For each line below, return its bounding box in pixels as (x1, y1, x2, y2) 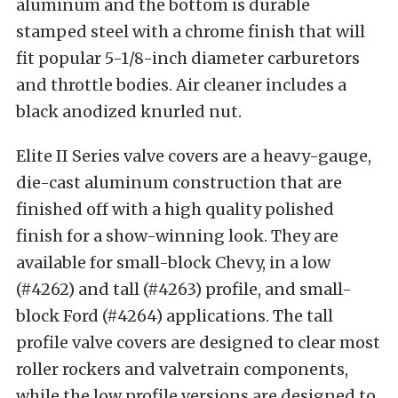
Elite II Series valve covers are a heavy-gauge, (16, 146, 371, 166)
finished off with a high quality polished (16, 199, 334, 219)
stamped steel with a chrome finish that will (16, 21, 365, 42)
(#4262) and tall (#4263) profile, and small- (16, 279, 352, 299)
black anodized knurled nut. (16, 101, 242, 122)
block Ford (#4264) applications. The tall (16, 306, 333, 326)
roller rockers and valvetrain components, (16, 359, 348, 379)
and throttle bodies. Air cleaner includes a (16, 75, 346, 95)
